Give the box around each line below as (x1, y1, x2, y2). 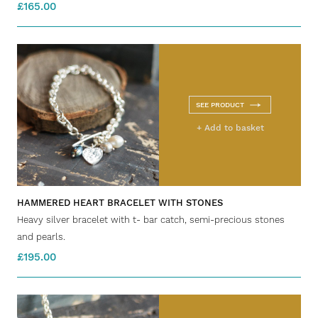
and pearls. (17, 231, 65, 242)
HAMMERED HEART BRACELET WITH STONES (17, 197, 223, 208)
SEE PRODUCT (196, 100, 244, 109)
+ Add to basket (196, 122, 264, 133)
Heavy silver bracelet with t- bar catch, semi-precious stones (17, 214, 285, 225)
